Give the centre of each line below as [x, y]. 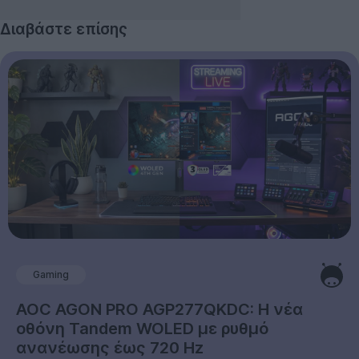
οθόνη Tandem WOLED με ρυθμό [142, 328]
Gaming [51, 275]
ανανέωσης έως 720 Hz [110, 347]
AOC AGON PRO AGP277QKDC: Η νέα [159, 309]
